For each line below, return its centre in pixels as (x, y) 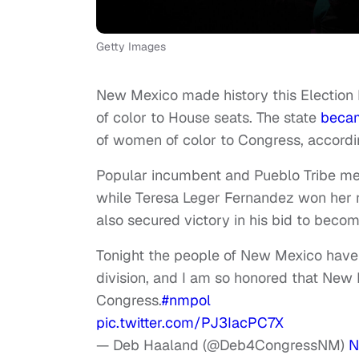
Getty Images (131, 47)
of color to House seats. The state (208, 118)
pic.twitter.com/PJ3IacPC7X (190, 323)
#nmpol (186, 301)
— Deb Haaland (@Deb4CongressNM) (222, 345)
